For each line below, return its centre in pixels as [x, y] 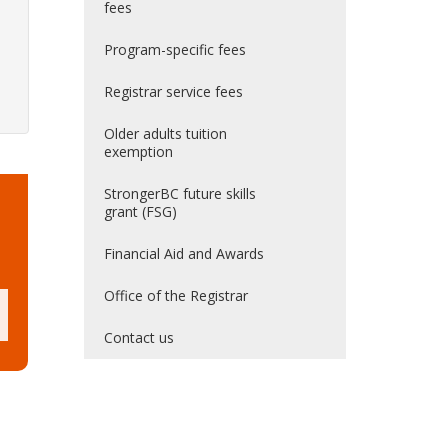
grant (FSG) [140, 211]
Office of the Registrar [175, 295]
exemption [138, 151]
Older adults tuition [165, 133]
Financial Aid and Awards [183, 253]
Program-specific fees [174, 49]
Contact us [138, 337]
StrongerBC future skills [179, 193]
